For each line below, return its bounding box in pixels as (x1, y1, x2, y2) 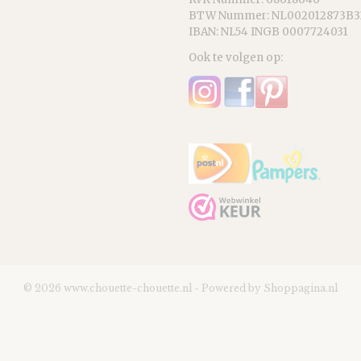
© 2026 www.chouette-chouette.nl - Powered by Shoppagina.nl (23, 282, 338, 295)
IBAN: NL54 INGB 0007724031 (189, 25, 348, 39)
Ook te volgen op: (189, 51, 283, 64)
